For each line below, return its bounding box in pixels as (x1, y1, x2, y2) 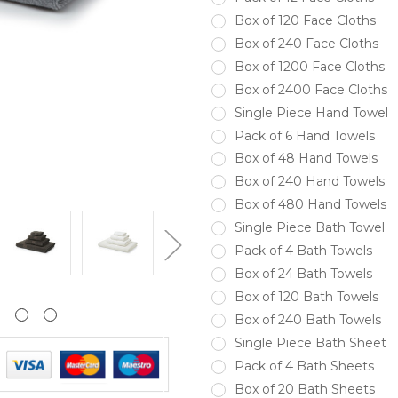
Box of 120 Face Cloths (234, 12, 376, 28)
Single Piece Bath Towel (234, 219, 385, 236)
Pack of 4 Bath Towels (234, 243, 372, 259)
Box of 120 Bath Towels (234, 289, 378, 306)
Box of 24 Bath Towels (234, 266, 372, 283)
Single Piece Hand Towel (234, 104, 388, 121)
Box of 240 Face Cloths (234, 35, 378, 52)
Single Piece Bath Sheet (234, 335, 386, 352)
